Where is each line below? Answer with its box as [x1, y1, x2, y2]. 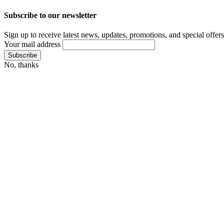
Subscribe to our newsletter [4, 10, 96, 19]
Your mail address [4, 39, 60, 48]
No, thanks [4, 60, 38, 69]
